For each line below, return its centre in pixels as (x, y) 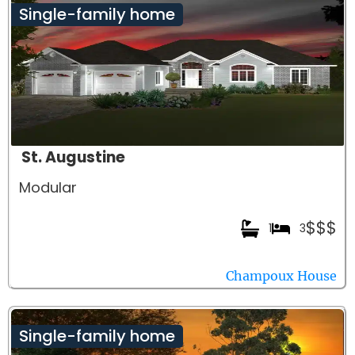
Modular (48, 188)
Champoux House (281, 276)
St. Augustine (73, 158)
